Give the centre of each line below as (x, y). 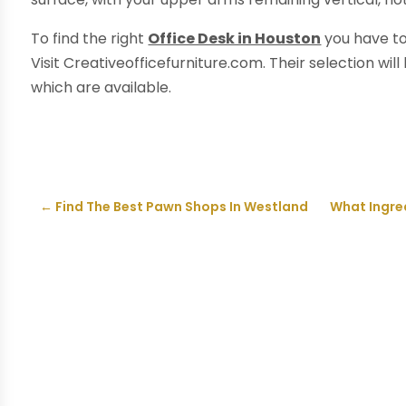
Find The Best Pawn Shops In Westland (182, 206)
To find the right (90, 38)
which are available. (101, 87)
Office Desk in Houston (235, 38)
